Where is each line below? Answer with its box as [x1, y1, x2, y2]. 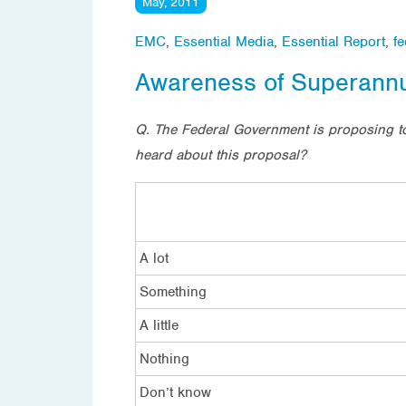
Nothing [140, 349, 189, 368]
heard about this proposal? [135, 145, 306, 164]
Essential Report [282, 32, 385, 51]
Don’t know [140, 382, 211, 401]
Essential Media [174, 32, 274, 51]
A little [140, 315, 179, 334]
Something [140, 282, 207, 301]
